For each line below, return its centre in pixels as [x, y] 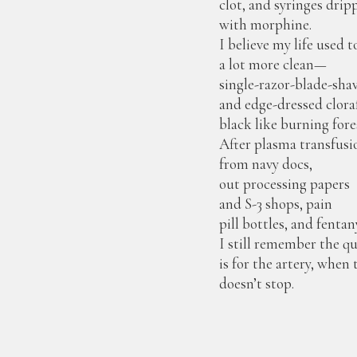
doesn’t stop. [257, 283]
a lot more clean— [273, 64]
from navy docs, [266, 164]
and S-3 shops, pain [276, 204]
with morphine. [266, 24]
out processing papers [285, 184]
